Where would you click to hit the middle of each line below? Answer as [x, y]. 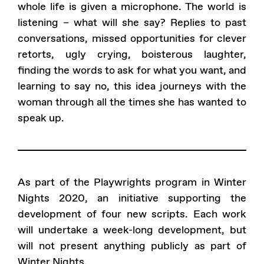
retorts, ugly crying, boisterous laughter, [132, 54]
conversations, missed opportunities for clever [132, 38]
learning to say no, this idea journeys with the [132, 86]
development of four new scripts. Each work [132, 214]
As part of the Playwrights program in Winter [132, 182]
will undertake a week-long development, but [132, 230]
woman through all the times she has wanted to [132, 102]
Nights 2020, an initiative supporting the [132, 198]
